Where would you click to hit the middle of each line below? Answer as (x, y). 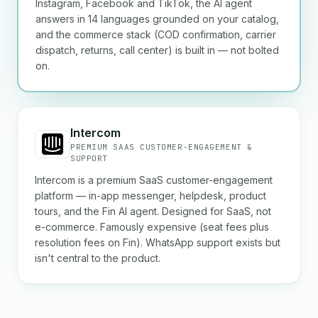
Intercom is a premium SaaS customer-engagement (154, 180)
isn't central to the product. (98, 258)
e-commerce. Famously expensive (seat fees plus (152, 227)
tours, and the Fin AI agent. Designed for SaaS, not (153, 211)
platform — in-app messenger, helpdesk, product (150, 196)
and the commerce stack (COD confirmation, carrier (156, 34)
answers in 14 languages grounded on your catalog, (157, 19)
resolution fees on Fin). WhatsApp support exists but (158, 242)
